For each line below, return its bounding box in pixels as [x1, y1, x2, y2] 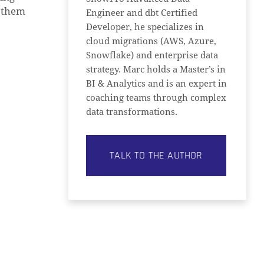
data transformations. [86, 107, 178, 117]
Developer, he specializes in [86, 22, 204, 32]
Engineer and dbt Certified [86, 8, 198, 18]
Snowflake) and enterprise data [86, 50, 219, 61]
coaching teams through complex [86, 93, 227, 103]
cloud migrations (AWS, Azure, [86, 36, 217, 47]
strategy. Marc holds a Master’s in [86, 64, 226, 75]
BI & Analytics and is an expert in [86, 78, 227, 89]
